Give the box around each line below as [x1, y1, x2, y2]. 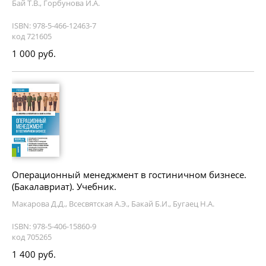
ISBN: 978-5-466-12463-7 [12, 20, 96, 31]
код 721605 [12, 30, 52, 42]
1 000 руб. [12, 47, 56, 59]
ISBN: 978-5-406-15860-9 [12, 220, 96, 232]
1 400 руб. [12, 248, 56, 260]
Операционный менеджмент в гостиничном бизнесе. [12, 168, 246, 180]
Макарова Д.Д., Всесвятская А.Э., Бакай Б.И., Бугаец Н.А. [12, 198, 214, 209]
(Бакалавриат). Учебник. [12, 180, 116, 192]
